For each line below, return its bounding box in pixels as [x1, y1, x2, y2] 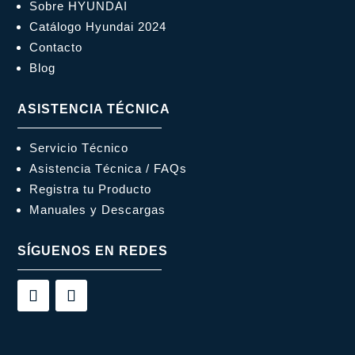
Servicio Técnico [29, 141, 129, 155]
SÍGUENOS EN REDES [17, 244, 169, 258]
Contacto [29, 40, 83, 55]
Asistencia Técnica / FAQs [29, 162, 188, 176]
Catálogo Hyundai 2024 [29, 20, 167, 34]
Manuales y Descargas [29, 203, 166, 217]
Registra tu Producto [29, 182, 152, 197]
